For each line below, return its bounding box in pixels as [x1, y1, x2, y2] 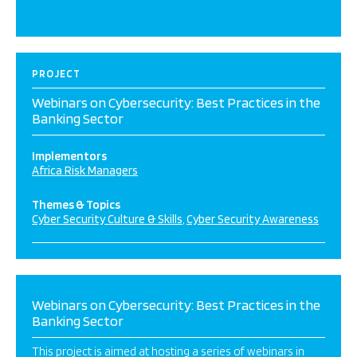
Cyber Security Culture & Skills [32, 212, 182, 226]
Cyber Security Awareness [186, 212, 319, 226]
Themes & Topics [32, 198, 120, 212]
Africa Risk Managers [32, 163, 138, 178]
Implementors [32, 149, 107, 163]
